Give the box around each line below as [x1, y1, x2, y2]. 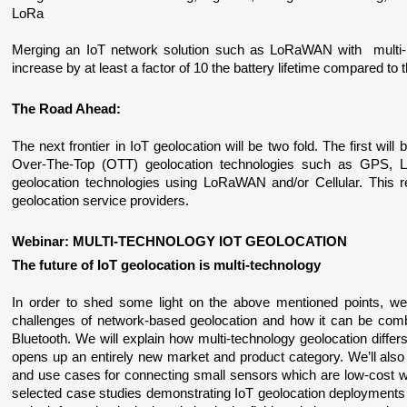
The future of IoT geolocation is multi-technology [12, 258, 322, 273]
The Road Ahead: [12, 102, 122, 116]
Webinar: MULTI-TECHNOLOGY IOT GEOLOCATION [12, 234, 348, 249]
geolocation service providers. [12, 194, 190, 208]
